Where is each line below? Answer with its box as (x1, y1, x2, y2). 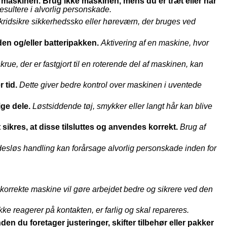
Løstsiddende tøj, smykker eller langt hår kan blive (32, 101, 212, 110)
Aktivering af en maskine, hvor (100, 38, 209, 47)
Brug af (179, 123, 206, 132)
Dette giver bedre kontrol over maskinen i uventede (19, 81, 202, 90)
